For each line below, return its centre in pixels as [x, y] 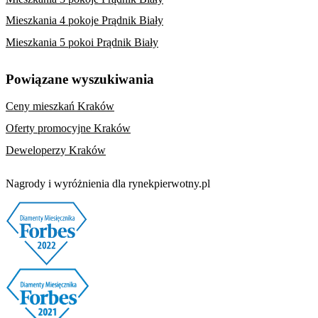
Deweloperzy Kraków [56, 150]
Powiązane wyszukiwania [80, 79]
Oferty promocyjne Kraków [68, 128]
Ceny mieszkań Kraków [60, 106]
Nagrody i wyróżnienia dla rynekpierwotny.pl [108, 183]
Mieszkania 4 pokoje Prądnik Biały [84, 21]
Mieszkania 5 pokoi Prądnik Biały [82, 43]
